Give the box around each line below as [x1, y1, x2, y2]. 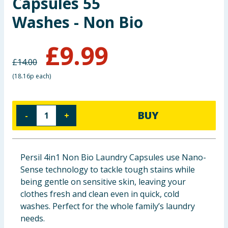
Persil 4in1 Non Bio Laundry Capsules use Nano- [20, 152, 206, 163]
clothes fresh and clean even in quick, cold [20, 188, 179, 199]
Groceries [4, 57, 43, 68]
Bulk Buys [4, 82, 43, 93]
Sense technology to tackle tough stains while [20, 164, 195, 175]
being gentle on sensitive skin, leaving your [20, 176, 186, 187]
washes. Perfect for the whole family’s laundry [20, 201, 195, 212]
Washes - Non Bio [12, 12, 143, 33]
